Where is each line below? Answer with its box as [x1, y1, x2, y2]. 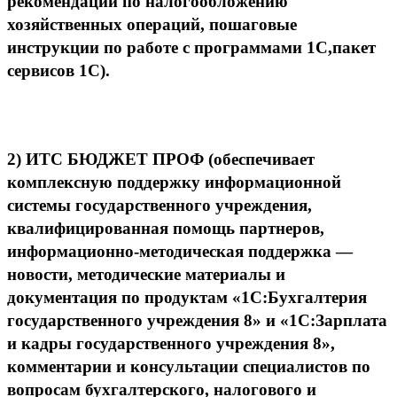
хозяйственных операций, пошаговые [7, 14, 297, 34]
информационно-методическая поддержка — [7, 241, 353, 261]
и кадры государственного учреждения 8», [7, 333, 335, 353]
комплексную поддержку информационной [7, 172, 341, 191]
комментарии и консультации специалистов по [7, 356, 370, 376]
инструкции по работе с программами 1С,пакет [7, 37, 376, 57]
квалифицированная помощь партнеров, [7, 218, 324, 237]
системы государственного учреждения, [7, 195, 312, 214]
